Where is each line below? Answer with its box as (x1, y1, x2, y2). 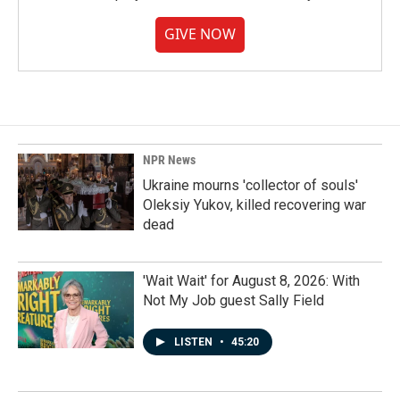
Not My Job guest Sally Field (143, 292, 324, 309)
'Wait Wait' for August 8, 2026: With (143, 272, 360, 289)
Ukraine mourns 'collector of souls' (143, 177, 358, 194)
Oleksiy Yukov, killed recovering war (143, 196, 366, 213)
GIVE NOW (164, 24, 236, 44)
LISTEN (174, 336, 215, 348)
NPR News (143, 153, 196, 167)
